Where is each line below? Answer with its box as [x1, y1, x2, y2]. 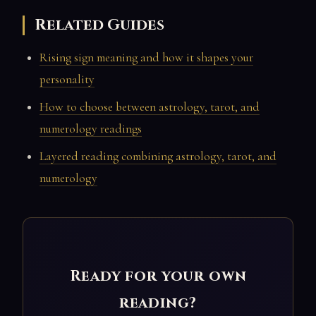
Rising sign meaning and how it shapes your [39, 50, 253, 66]
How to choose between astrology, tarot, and [39, 99, 260, 115]
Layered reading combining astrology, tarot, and [39, 149, 276, 164]
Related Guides [35, 15, 165, 36]
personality [39, 72, 95, 87]
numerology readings [39, 121, 142, 137]
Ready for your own [69, 267, 247, 287]
